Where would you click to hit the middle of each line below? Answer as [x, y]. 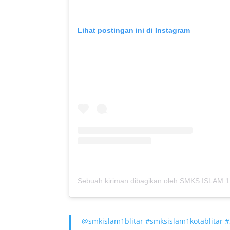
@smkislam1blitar [113, 221]
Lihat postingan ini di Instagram [134, 31]
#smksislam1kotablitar [184, 221]
